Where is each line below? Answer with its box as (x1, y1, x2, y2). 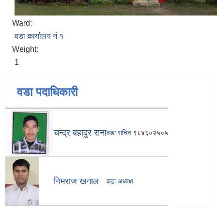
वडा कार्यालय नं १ (15, 32, 63, 41)
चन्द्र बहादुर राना (54, 128, 107, 138)
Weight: (12, 45, 40, 54)
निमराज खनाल (54, 176, 99, 186)
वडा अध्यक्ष (107, 177, 133, 186)
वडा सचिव (107, 129, 131, 137)
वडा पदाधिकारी (17, 85, 77, 99)
